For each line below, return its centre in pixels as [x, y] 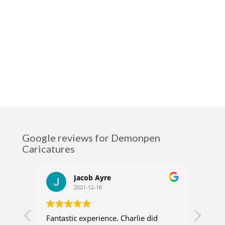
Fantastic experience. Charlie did [102, 218]
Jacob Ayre [92, 178]
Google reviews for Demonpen [91, 138]
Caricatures [48, 149]
